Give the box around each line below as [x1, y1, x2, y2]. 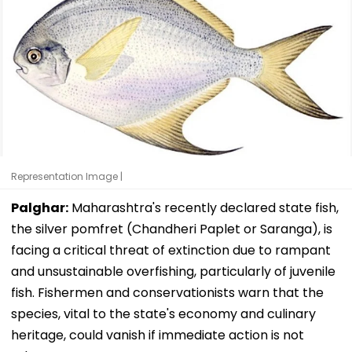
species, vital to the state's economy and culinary [11, 304, 316, 323]
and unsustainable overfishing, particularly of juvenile [11, 262, 335, 280]
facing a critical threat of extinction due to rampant [11, 240, 331, 259]
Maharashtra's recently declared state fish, [68, 198, 339, 217]
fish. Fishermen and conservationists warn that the [11, 283, 324, 302]
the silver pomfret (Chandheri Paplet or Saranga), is [11, 219, 332, 238]
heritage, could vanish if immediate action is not [11, 325, 304, 344]
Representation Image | [11, 169, 123, 183]
